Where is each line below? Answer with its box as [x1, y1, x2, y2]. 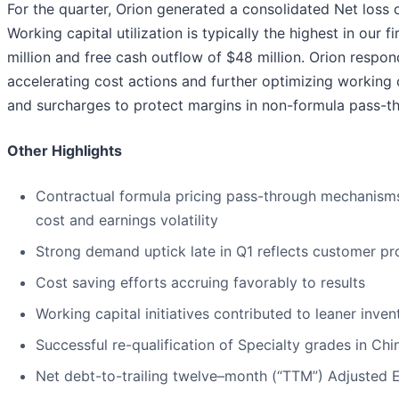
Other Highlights [7, 142, 122, 160]
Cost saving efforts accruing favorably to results [36, 273, 365, 292]
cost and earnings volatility [36, 211, 218, 230]
